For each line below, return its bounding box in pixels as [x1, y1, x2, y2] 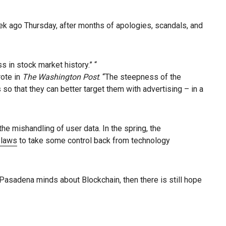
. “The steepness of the [99, 72, 181, 82]
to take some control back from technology [17, 136, 170, 145]
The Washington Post [22, 72, 99, 82]
